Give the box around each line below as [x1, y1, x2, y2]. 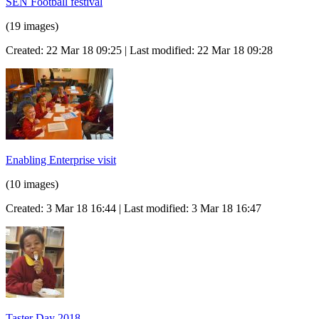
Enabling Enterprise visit [6, 153, 116, 166]
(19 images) [6, 19, 58, 32]
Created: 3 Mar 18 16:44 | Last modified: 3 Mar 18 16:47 [6, 202, 261, 214]
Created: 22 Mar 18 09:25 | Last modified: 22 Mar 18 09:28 [6, 43, 273, 56]
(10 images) [6, 177, 58, 190]
